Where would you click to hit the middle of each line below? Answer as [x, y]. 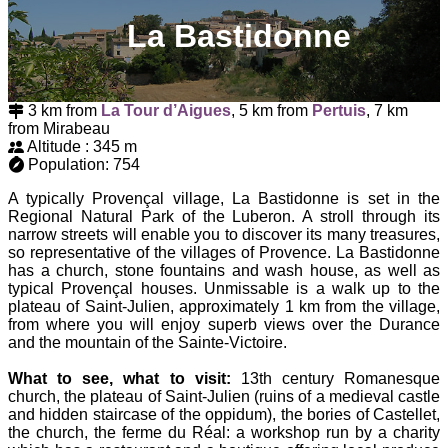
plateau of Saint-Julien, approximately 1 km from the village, [224, 306]
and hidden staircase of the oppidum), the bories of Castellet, [224, 414]
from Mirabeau [59, 128]
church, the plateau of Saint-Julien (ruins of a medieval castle [224, 396]
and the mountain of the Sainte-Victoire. [147, 342]
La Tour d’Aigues [166, 110]
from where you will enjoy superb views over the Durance [224, 324]
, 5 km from [271, 110]
